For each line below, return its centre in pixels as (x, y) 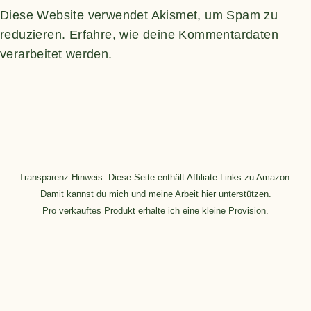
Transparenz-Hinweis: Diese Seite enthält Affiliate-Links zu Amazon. (155, 177)
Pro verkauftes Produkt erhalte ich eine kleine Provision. (155, 211)
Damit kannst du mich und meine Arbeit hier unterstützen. (155, 194)
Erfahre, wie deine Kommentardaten (174, 34)
